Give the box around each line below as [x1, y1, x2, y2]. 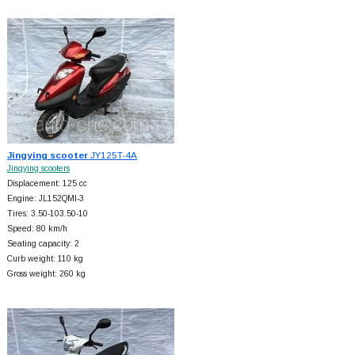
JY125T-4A [87, 149, 137, 160]
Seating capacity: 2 [6, 239, 79, 248]
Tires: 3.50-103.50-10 [6, 208, 88, 218]
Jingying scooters [6, 163, 70, 173]
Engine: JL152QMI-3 [6, 193, 84, 203]
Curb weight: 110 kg [6, 254, 83, 263]
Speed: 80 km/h [6, 223, 67, 233]
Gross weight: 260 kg [6, 269, 86, 278]
